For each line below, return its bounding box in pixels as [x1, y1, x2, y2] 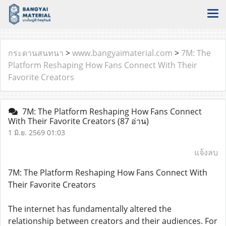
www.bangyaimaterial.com [72, 47, 173, 59]
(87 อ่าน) [118, 116, 149, 127]
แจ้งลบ [194, 147, 218, 158]
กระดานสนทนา [8, 47, 64, 59]
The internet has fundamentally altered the [8, 203, 172, 214]
